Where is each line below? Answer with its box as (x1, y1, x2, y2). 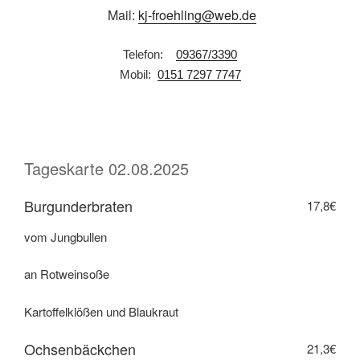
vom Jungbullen (24, 227, 107, 245)
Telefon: (123, 47, 176, 61)
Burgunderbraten (24, 195, 133, 217)
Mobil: (119, 67, 157, 81)
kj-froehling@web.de (137, 6, 256, 25)
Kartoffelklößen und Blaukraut (24, 302, 178, 320)
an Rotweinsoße (24, 265, 109, 283)
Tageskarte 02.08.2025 (24, 157, 189, 181)
